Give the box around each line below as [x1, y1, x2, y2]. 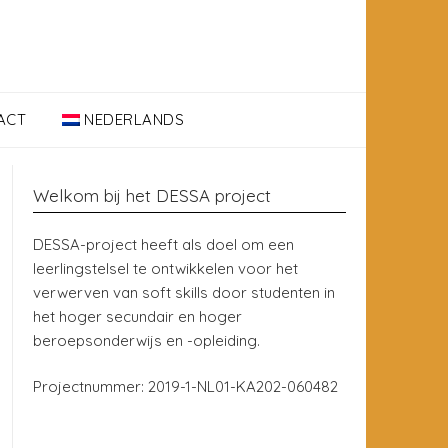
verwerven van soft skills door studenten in [33, 282, 335, 302]
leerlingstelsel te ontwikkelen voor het [33, 258, 298, 278]
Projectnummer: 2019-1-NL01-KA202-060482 [33, 377, 338, 397]
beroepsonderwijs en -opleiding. [33, 330, 260, 350]
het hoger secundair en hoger [33, 306, 242, 326]
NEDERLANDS [84, 109, 185, 129]
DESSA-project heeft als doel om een [33, 234, 294, 254]
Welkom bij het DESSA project [33, 184, 271, 206]
